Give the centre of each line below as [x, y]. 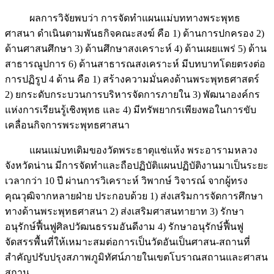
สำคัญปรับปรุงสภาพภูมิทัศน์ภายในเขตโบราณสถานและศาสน [136, 257]
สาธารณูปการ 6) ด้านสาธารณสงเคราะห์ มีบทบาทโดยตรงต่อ [135, 64]
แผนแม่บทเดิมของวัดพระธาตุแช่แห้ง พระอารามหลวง [131, 150]
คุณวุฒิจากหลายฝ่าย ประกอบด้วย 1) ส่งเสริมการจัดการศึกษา [134, 196]
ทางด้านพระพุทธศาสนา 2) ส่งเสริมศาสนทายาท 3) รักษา [124, 212]
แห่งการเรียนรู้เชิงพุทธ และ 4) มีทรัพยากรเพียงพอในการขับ [131, 110]
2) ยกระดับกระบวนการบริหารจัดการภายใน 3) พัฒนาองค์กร [132, 95]
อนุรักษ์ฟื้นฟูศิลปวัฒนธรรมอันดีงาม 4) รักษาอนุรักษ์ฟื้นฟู [124, 227]
